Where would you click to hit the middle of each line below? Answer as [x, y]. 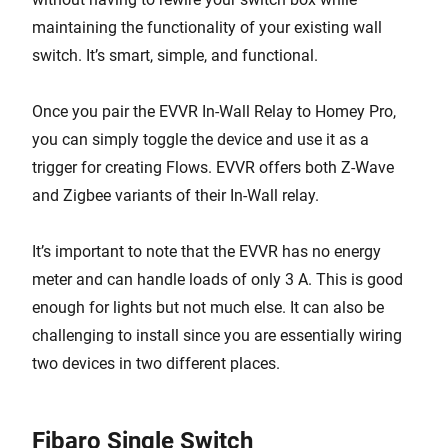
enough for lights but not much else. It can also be [208, 307]
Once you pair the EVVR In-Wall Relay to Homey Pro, [214, 111]
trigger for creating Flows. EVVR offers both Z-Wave [213, 167]
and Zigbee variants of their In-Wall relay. [175, 195]
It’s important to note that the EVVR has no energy [206, 251]
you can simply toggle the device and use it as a [200, 139]
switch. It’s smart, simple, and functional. [175, 55]
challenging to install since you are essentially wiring [217, 335]
